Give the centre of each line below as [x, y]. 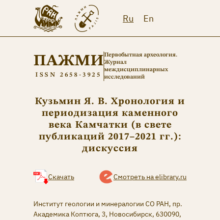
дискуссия [110, 149]
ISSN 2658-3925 [69, 75]
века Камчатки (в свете [110, 125]
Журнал [115, 62]
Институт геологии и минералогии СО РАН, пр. [108, 204]
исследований [124, 77]
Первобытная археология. [140, 55]
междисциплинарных [136, 70]
